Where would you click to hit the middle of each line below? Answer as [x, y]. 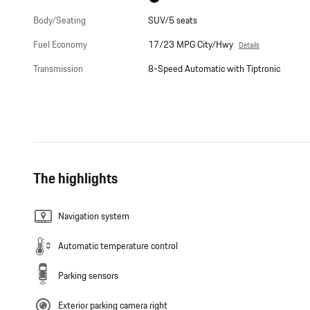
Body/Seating [60, 21]
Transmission [58, 70]
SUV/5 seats [173, 21]
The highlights [75, 179]
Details [249, 46]
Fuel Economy [60, 45]
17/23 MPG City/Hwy [191, 45]
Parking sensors [88, 276]
